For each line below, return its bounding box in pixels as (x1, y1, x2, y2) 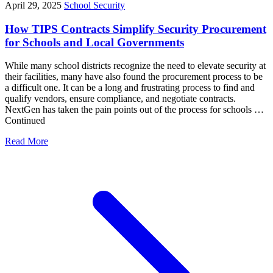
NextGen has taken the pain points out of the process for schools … (5, 104, 264, 115)
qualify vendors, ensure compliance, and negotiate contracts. (5, 93, 236, 104)
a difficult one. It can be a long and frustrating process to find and (5, 82, 255, 93)
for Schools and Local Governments (5, 35, 184, 49)
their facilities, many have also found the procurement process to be (5, 71, 263, 82)
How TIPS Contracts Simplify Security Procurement (5, 22, 266, 35)
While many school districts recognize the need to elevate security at (5, 60, 266, 71)
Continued (5, 115, 45, 126)
